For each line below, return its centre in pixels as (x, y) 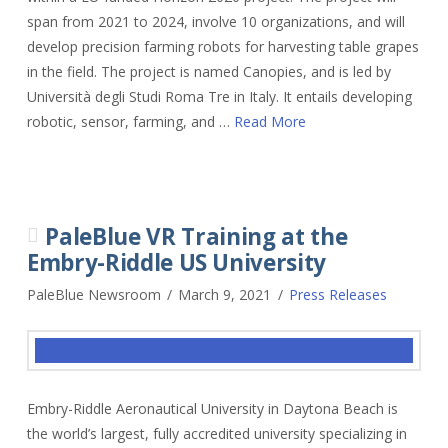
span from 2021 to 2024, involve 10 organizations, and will (215, 21)
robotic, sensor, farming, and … (130, 121)
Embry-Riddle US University (176, 262)
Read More (269, 121)
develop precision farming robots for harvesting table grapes (222, 46)
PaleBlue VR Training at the (196, 236)
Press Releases (338, 294)
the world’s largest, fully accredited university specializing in (216, 433)
